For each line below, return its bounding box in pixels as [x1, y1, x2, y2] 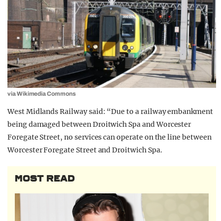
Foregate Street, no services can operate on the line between [7, 133, 212, 142]
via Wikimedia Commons [7, 90, 76, 98]
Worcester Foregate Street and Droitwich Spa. [7, 146, 162, 155]
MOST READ [15, 173, 75, 184]
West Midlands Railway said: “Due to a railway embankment [7, 107, 213, 116]
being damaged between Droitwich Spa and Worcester [7, 120, 191, 129]
